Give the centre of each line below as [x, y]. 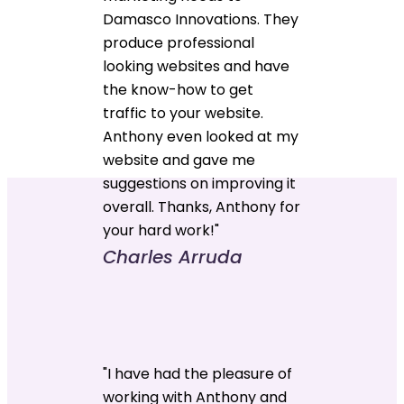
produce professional [179, 42]
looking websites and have [197, 66]
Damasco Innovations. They [201, 19]
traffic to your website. [184, 113]
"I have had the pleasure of [198, 373]
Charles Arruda [173, 257]
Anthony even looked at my [201, 136]
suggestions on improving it [200, 183]
